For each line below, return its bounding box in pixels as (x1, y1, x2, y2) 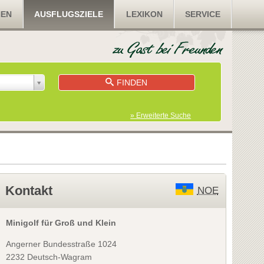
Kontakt (5, 183, 52, 198)
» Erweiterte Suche (130, 111, 192, 120)
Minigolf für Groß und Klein (5, 217, 116, 227)
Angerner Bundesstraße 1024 (5, 239, 117, 249)
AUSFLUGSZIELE (34, 9, 104, 19)
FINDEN (117, 77, 148, 87)
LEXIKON (126, 9, 163, 19)
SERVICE (185, 9, 221, 19)
